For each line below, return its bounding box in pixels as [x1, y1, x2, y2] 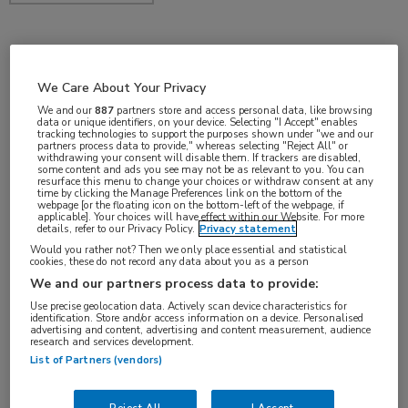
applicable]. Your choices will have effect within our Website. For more [37, 209, 365, 224]
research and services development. [30, 333, 195, 349]
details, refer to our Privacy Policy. [37, 220, 196, 236]
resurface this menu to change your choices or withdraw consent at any [37, 173, 374, 189]
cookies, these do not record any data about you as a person [30, 253, 310, 269]
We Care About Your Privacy [37, 78, 207, 97]
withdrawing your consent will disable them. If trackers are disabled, [37, 149, 362, 165]
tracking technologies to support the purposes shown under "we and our [37, 126, 374, 141]
